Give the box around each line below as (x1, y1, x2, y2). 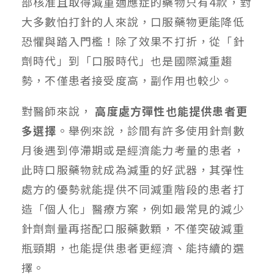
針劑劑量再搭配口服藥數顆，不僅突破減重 (21, 220, 245, 236)
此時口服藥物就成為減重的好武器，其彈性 (21, 161, 245, 177)
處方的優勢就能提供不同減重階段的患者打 (21, 180, 245, 197)
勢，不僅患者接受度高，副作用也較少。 (21, 72, 233, 88)
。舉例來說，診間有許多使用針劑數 (56, 122, 245, 138)
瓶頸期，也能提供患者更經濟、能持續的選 (21, 239, 245, 256)
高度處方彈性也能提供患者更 (95, 102, 248, 119)
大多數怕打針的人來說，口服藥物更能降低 (21, 13, 245, 29)
